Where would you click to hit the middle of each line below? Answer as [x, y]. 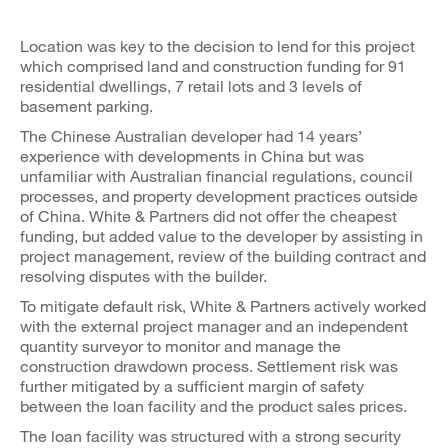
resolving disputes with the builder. [143, 276]
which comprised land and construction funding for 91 [213, 66]
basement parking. [86, 106]
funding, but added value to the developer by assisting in [221, 236]
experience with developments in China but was [192, 156]
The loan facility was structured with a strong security [210, 436]
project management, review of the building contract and [223, 256]
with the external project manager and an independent [214, 326]
